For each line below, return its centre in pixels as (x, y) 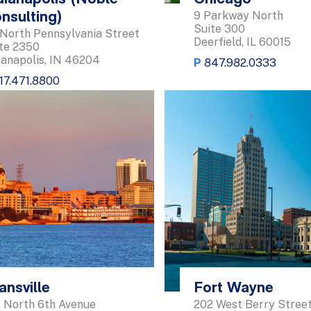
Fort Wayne (234, 288)
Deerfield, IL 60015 (242, 42)
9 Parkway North (238, 16)
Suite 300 (219, 29)
